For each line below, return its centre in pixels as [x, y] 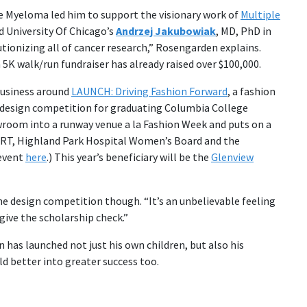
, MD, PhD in [244, 31]
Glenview [232, 157]
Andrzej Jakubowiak [166, 31]
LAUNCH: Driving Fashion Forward [149, 91]
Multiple [260, 14]
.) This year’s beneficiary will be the [129, 157]
